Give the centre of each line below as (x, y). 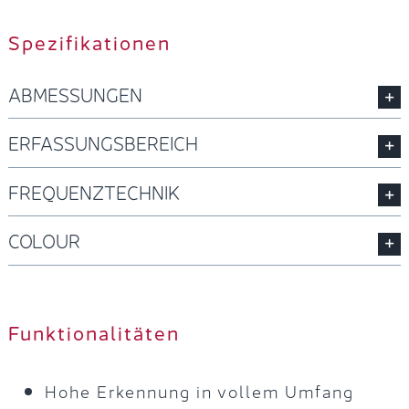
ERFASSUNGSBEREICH (103, 142)
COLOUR (44, 240)
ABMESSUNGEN (75, 93)
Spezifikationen (89, 41)
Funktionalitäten (94, 331)
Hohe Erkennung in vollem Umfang (199, 389)
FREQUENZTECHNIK (94, 190)
